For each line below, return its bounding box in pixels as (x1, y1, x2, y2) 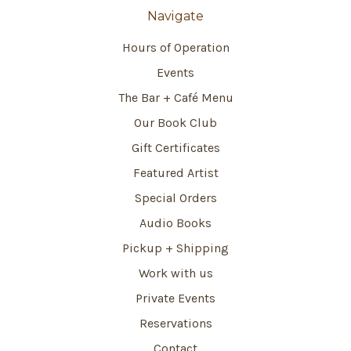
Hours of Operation (121, 40, 230, 56)
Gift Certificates (131, 140, 220, 156)
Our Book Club (134, 115, 217, 131)
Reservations (139, 316, 212, 331)
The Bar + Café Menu (118, 90, 233, 106)
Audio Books (139, 215, 212, 231)
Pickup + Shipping (122, 241, 229, 256)
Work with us (138, 266, 213, 281)
